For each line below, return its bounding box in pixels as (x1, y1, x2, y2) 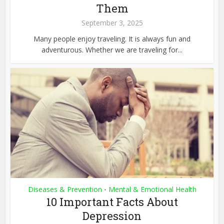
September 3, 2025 (81, 18, 143, 28)
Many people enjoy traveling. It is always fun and (33, 34, 190, 44)
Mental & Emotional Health (108, 184, 196, 194)
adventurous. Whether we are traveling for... (41, 45, 182, 55)
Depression (82, 208, 141, 223)
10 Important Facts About (46, 194, 178, 209)
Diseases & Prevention (27, 184, 102, 194)
